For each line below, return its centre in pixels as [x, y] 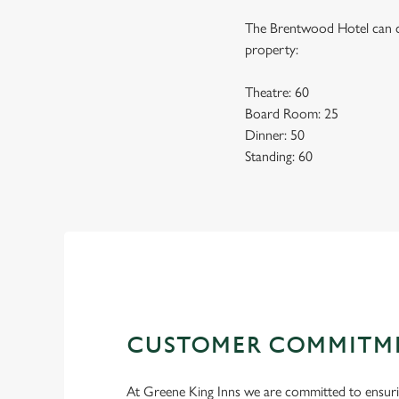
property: [272, 49]
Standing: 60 [279, 156]
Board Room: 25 [292, 114]
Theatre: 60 [277, 92]
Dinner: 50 [275, 135]
